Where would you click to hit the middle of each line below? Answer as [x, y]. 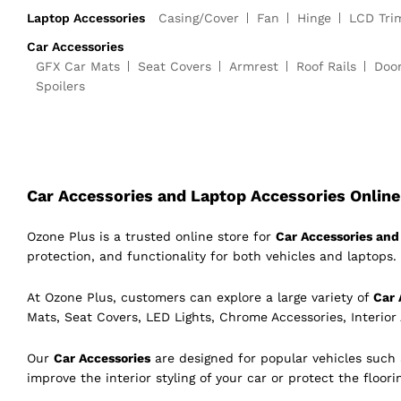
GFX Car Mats [78, 67]
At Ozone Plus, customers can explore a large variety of [200, 298]
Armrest [254, 67]
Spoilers [60, 86]
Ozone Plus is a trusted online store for [151, 237]
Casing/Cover [199, 18]
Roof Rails [326, 67]
